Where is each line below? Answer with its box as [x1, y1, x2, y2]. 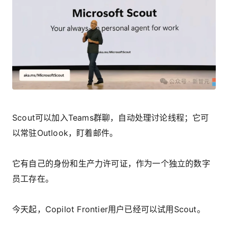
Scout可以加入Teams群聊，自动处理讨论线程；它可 [12, 112, 209, 123]
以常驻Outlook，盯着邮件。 [12, 128, 118, 138]
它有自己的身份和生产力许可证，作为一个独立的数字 [12, 158, 210, 169]
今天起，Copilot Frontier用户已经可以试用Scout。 [12, 204, 205, 215]
